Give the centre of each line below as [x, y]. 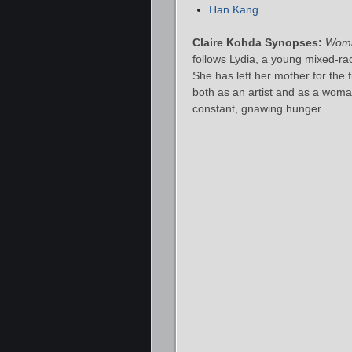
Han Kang [234, 9]
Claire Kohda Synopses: [257, 42]
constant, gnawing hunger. [258, 108]
